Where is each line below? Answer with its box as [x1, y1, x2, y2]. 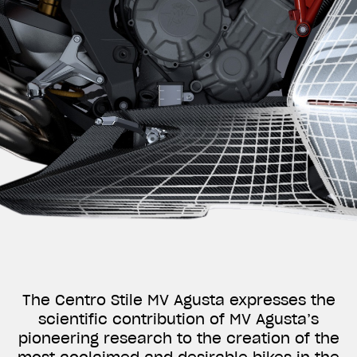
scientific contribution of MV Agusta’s [38, 310, 319, 329]
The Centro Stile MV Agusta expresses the [22, 291, 335, 310]
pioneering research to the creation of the [18, 329, 339, 348]
